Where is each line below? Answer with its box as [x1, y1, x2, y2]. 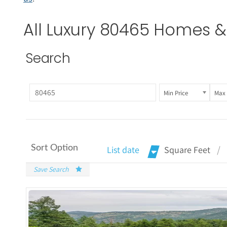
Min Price [163, 88, 188, 97]
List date [107, 144, 139, 156]
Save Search [33, 165, 69, 174]
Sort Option [31, 143, 78, 153]
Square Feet [164, 144, 210, 156]
